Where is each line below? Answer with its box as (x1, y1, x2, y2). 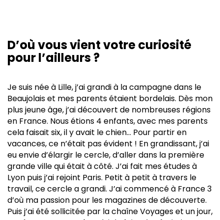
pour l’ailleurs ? (7, 49, 100, 66)
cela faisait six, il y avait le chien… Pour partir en (7, 126, 187, 138)
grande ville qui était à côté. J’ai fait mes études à (7, 160, 197, 172)
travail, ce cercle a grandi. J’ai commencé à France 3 (7, 183, 212, 194)
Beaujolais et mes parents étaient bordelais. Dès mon (7, 92, 213, 104)
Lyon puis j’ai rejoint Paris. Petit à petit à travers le (7, 171, 196, 183)
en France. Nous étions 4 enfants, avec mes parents (7, 115, 208, 127)
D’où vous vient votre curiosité (7, 36, 192, 53)
